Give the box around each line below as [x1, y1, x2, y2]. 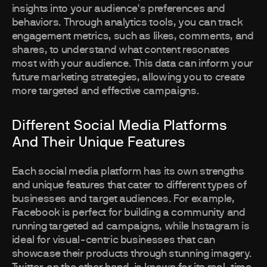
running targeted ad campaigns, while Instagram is [11, 221, 250, 232]
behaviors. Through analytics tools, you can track [11, 17, 243, 29]
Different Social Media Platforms [11, 119, 227, 133]
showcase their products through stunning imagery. [11, 249, 252, 260]
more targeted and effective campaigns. [11, 86, 200, 97]
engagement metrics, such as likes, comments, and [11, 31, 254, 42]
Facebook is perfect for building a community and [11, 207, 246, 219]
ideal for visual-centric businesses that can [11, 235, 216, 246]
